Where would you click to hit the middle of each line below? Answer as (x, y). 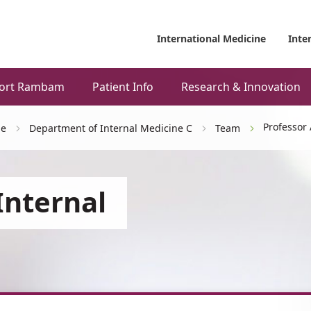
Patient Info (123, 87)
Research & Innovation (241, 87)
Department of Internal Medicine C (111, 128)
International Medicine (211, 39)
